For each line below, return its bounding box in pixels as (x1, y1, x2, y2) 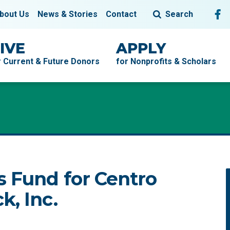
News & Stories (37, 9, 98, 19)
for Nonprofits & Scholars (116, 56, 216, 66)
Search (165, 9, 193, 19)
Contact (106, 9, 137, 19)
